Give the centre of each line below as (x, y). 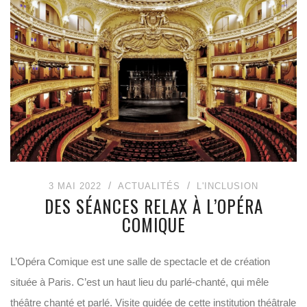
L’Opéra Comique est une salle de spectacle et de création (140, 261)
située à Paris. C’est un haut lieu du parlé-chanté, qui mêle (139, 282)
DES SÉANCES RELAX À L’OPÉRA (153, 206)
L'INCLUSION (228, 186)
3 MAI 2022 (75, 186)
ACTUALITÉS (149, 186)
